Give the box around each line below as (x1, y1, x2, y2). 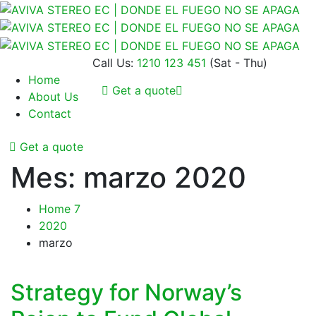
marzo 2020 (83, 159, 246, 195)
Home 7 (39, 201, 80, 216)
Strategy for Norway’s (11, 278, 242, 306)
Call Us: (92, 55, 133, 70)
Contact (28, 106, 71, 121)
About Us (28, 89, 78, 104)
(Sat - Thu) (209, 55, 267, 70)
